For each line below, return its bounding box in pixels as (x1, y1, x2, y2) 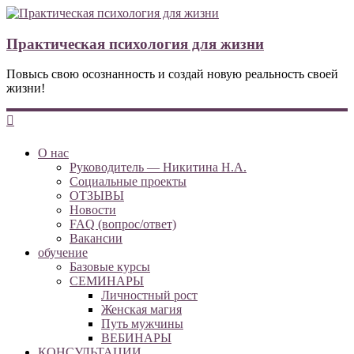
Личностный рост (101, 288, 198, 302)
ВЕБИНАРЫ (101, 330, 171, 345)
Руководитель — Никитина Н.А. (70, 160, 247, 174)
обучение (38, 245, 88, 259)
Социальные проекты (70, 174, 186, 188)
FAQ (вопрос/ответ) (70, 217, 176, 231)
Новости (70, 202, 116, 217)
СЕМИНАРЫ (70, 273, 144, 288)
